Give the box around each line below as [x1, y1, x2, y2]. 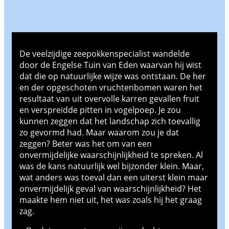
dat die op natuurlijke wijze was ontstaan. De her [19, 70, 206, 82]
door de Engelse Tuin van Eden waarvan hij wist [19, 59, 201, 71]
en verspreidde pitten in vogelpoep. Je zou [19, 104, 181, 116]
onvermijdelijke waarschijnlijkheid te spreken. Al [19, 149, 203, 161]
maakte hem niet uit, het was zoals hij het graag [19, 194, 202, 205]
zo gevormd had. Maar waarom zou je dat [19, 126, 179, 138]
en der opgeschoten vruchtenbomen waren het [19, 81, 202, 93]
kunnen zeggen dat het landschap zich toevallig [19, 115, 200, 127]
